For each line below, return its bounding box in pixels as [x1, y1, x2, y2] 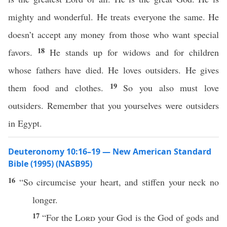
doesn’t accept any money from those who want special [8, 28, 219, 41]
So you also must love [123, 82, 219, 94]
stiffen [142, 176, 165, 188]
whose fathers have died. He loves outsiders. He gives [8, 64, 219, 76]
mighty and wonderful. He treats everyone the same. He [8, 11, 219, 23]
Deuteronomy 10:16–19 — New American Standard [8, 146, 211, 157]
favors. [8, 46, 37, 58]
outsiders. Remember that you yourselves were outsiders [8, 99, 219, 111]
